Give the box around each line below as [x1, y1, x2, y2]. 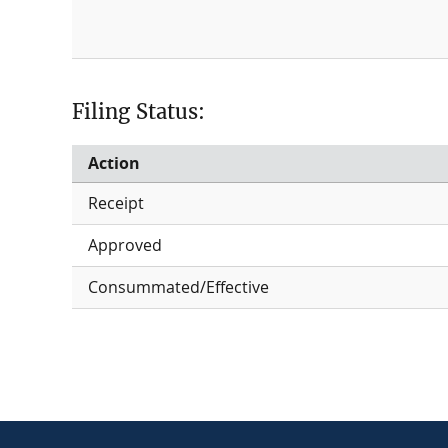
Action [88, 152, 140, 175]
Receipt [88, 192, 144, 215]
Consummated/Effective [88, 276, 269, 299]
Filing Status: [72, 99, 205, 125]
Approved [88, 234, 162, 257]
